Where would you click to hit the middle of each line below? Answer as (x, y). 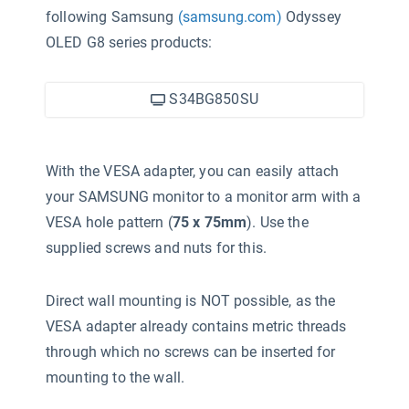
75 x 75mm (210, 222)
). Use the (278, 222)
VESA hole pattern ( (109, 222)
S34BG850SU (212, 99)
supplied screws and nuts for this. (157, 248)
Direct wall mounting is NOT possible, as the (191, 301)
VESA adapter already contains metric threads (196, 326)
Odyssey (311, 17)
